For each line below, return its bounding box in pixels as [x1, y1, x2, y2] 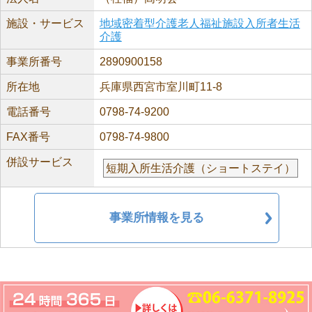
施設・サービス [6, 17, 84, 29]
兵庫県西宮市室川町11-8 [99, 80, 222, 93]
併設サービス [6, 155, 73, 168]
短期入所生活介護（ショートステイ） [105, 162, 295, 174]
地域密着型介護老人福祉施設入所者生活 [99, 17, 300, 29]
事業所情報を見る [109, 211, 204, 225]
